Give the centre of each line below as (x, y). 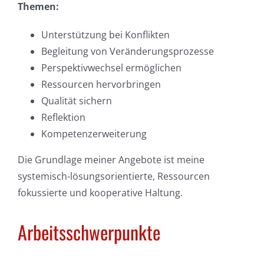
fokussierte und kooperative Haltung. (100, 193)
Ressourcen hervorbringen (101, 85)
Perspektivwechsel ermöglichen (111, 68)
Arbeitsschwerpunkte (89, 232)
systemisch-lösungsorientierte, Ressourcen (113, 176)
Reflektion (63, 118)
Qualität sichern (76, 101)
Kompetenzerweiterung (94, 134)
